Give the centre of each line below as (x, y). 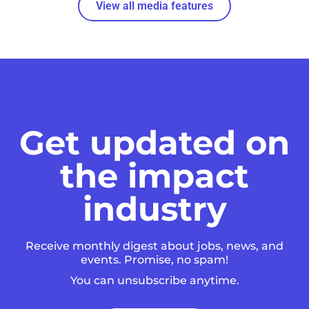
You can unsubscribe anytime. (154, 280)
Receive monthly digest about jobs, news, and (154, 246)
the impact (154, 176)
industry (154, 209)
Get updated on (154, 142)
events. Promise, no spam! (154, 259)
